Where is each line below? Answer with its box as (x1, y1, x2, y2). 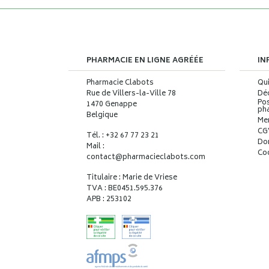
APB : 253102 (86, 193, 131, 206)
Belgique (86, 109, 118, 122)
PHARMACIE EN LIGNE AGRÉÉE (86, 55, 204, 67)
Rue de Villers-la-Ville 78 (86, 88, 176, 100)
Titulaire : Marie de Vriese (86, 172, 177, 184)
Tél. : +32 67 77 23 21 (86, 130, 159, 142)
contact (86, 151, 115, 164)
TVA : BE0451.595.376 (86, 183, 163, 195)
